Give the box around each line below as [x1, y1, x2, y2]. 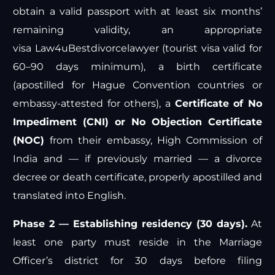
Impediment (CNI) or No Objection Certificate [13, 115, 262, 128]
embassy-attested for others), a [13, 97, 175, 109]
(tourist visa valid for [158, 42, 262, 54]
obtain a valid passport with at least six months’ [13, 5, 262, 17]
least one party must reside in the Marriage [13, 236, 262, 248]
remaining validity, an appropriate [13, 23, 262, 36]
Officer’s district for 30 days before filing [13, 254, 262, 266]
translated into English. [13, 189, 126, 201]
